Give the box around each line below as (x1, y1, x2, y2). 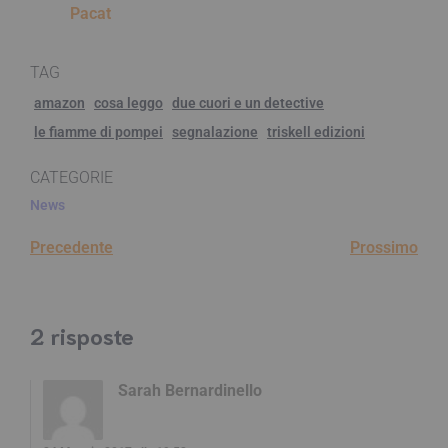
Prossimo (350, 237, 418, 257)
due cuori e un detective (172, 94, 324, 111)
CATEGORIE (30, 167, 113, 187)
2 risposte (30, 320, 134, 350)
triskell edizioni (267, 123, 365, 140)
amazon (34, 94, 85, 111)
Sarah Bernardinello (118, 381, 262, 401)
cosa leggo (94, 94, 163, 111)
